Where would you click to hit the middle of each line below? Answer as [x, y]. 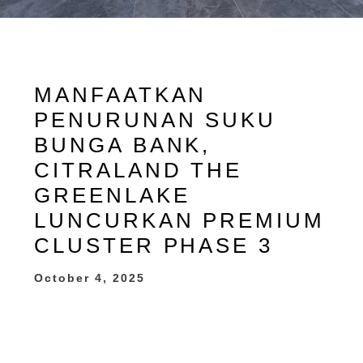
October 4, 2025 [90, 278]
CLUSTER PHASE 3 [154, 246]
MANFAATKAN [121, 95]
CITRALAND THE [139, 170]
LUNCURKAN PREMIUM [179, 220]
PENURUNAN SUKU [155, 120]
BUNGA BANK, [123, 145]
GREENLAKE [112, 195]
